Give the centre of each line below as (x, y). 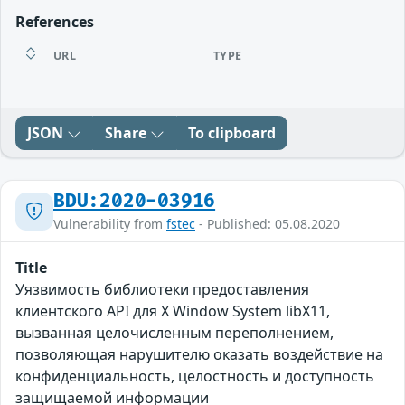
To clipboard (232, 133)
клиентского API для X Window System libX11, (173, 311)
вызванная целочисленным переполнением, (174, 333)
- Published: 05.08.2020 (268, 224)
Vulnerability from (110, 224)
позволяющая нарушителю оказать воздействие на (199, 355)
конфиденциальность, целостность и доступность (195, 377)
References (55, 22)
